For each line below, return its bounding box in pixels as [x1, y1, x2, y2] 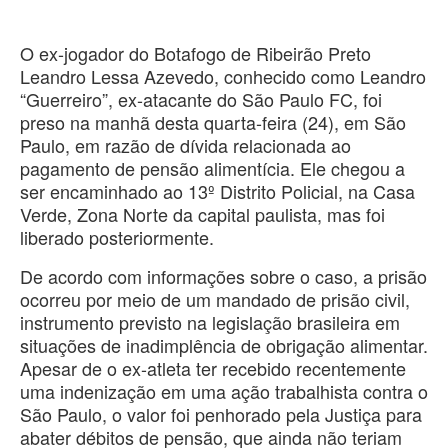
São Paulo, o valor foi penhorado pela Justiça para [20, 400, 422, 427]
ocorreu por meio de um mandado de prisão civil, [20, 285, 410, 312]
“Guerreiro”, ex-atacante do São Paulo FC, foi [20, 85, 382, 112]
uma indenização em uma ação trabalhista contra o [20, 377, 428, 404]
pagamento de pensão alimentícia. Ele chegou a [20, 154, 405, 181]
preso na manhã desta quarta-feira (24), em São [20, 108, 406, 135]
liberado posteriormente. [20, 223, 214, 250]
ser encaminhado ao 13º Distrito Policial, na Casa [20, 177, 415, 204]
